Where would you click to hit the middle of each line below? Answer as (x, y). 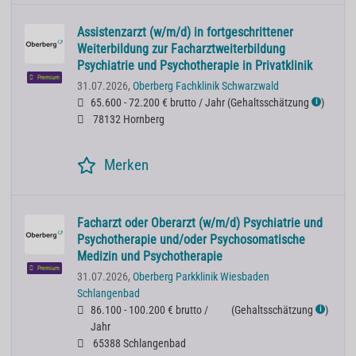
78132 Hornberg (128, 120)
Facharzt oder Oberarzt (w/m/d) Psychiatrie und (200, 223)
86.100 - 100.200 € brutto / (149, 311)
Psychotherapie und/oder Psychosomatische (191, 240)
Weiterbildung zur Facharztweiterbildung (181, 49)
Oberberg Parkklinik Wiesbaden (201, 277)
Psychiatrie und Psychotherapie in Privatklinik (195, 66)
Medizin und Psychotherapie (150, 257)
